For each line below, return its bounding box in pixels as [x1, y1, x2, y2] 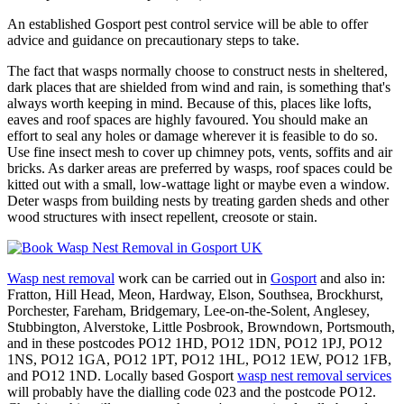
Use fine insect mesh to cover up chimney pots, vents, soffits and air [7, 143, 392, 160]
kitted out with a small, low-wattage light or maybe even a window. [7, 176, 390, 192]
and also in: [317, 270, 385, 286]
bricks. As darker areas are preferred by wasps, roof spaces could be [7, 160, 392, 176]
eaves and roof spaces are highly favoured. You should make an [7, 111, 368, 127]
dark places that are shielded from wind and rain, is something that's [7, 78, 390, 95]
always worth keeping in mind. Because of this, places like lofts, [7, 95, 372, 111]
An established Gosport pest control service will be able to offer [7, 15, 368, 32]
